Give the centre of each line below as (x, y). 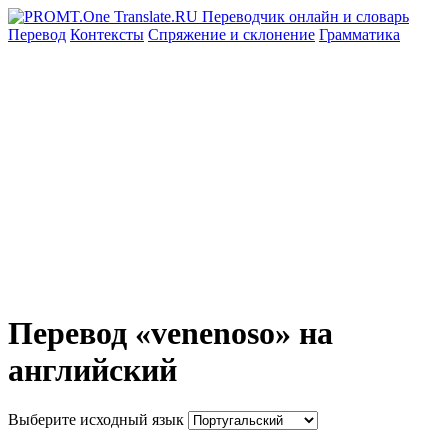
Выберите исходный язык (96, 419)
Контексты (107, 34)
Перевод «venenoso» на (170, 333)
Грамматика (359, 34)
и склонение (272, 34)
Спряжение (189, 34)
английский (92, 370)
